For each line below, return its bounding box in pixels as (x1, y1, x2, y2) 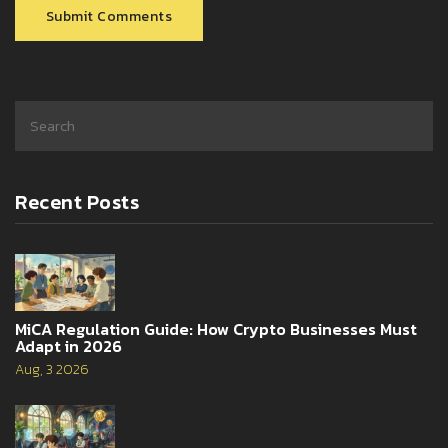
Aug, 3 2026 (15, 358, 89, 380)
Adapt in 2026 (15, 333, 122, 358)
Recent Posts (15, 187, 139, 218)
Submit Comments (46, 6, 173, 28)
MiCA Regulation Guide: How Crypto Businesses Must (15, 316, 417, 341)
